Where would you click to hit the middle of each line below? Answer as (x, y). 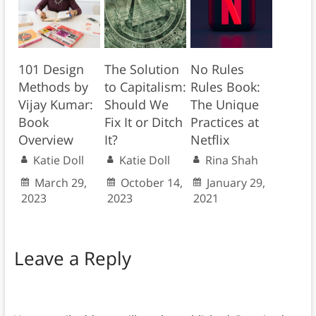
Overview (45, 140)
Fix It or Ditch (143, 122)
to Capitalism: (145, 87)
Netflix (209, 140)
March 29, (60, 183)
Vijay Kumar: (55, 105)
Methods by (53, 87)
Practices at (224, 122)
